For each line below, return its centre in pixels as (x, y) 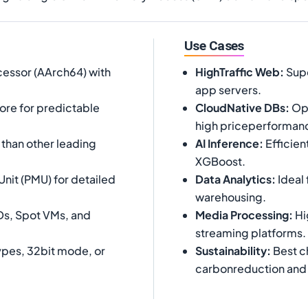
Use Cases (214, 46)
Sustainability (231, 250)
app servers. (228, 89)
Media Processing (242, 214)
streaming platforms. (251, 232)
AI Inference (227, 143)
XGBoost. (220, 161)
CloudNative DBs (240, 107)
